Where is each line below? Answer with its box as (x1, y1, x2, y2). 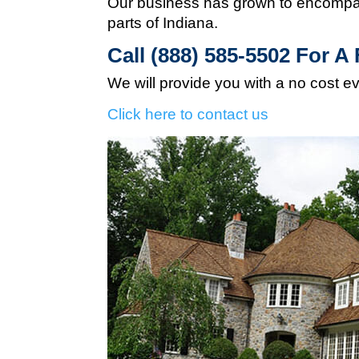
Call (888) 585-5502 (107, 43, 291, 67)
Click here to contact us (107, 106, 269, 123)
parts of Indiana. (107, 14, 219, 31)
